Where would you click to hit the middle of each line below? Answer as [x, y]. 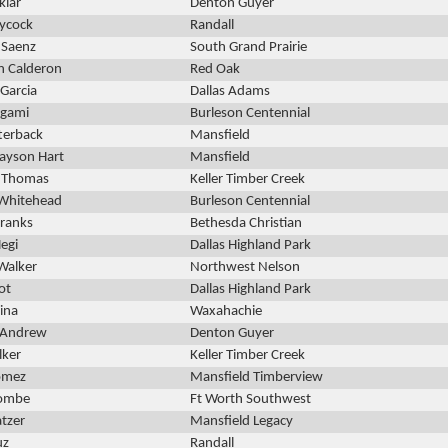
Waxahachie [226, 312]
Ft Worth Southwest [250, 400]
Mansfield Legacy [241, 422]
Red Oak [215, 70]
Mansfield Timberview [256, 378]
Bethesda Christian [246, 224]
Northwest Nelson [245, 268]
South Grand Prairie [248, 48]
